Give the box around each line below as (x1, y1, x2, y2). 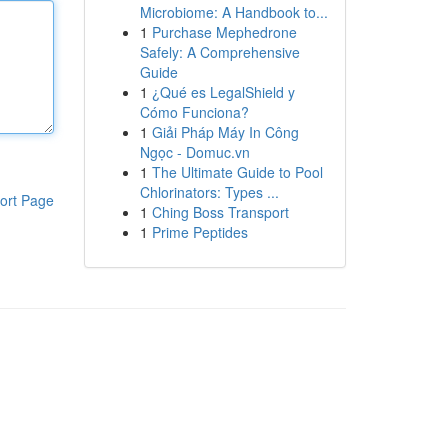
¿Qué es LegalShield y (151, 82, 295, 102)
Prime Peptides (151, 222, 248, 242)
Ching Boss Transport (151, 202, 289, 222)
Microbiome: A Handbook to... (139, 2, 328, 22)
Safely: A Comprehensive (139, 42, 300, 62)
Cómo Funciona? (139, 102, 249, 122)
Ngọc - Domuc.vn (139, 142, 250, 162)
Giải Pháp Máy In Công (151, 122, 299, 142)
